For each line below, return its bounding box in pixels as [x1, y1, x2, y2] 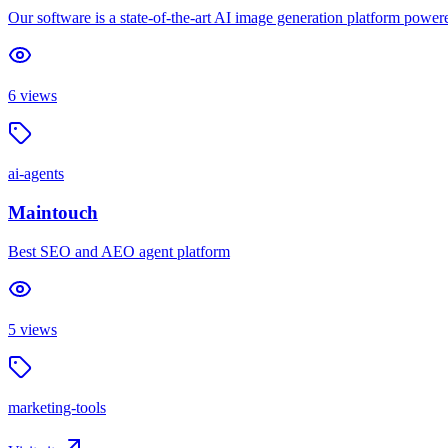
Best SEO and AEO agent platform [8, 242, 230, 260]
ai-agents [8, 165, 64, 183]
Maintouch [8, 201, 98, 223]
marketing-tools [8, 398, 106, 416]
